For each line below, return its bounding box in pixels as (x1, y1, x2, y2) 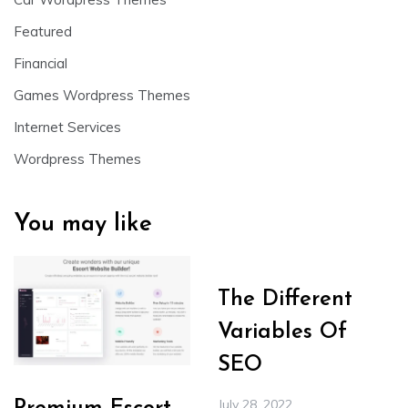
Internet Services (14, 118, 121, 137)
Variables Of (218, 321, 347, 344)
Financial (14, 55, 67, 73)
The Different (218, 289, 352, 311)
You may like (14, 212, 152, 238)
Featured (14, 23, 72, 41)
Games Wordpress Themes (14, 87, 190, 105)
